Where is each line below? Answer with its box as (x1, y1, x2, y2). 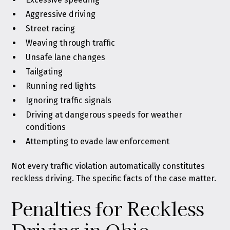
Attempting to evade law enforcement (26, 137, 170, 146)
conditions (26, 122, 66, 132)
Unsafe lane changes (26, 52, 106, 62)
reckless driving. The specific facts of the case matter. (11, 174, 217, 183)
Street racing (26, 24, 75, 33)
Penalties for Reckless (11, 195, 204, 221)
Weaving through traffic (26, 38, 116, 48)
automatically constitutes (107, 161, 205, 171)
